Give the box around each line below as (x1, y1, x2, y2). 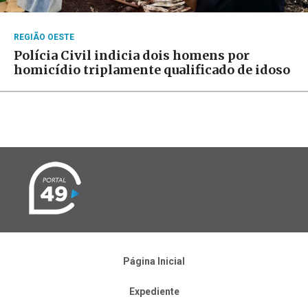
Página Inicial (123, 256, 185, 267)
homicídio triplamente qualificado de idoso (14, 62, 290, 78)
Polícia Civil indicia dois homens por (14, 47, 250, 64)
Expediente (129, 286, 179, 298)
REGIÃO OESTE (14, 32, 74, 43)
